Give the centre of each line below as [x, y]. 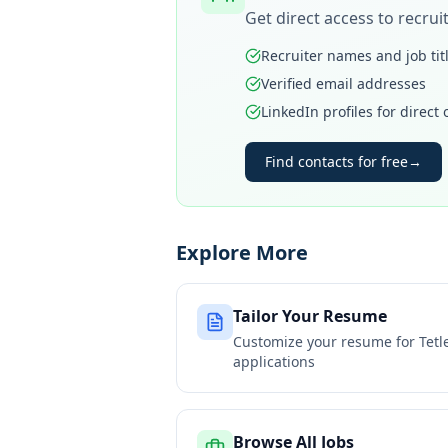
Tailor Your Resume [310, 316]
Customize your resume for [326, 341]
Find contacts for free [336, 161]
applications [274, 361]
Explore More [242, 252]
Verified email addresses [343, 83]
